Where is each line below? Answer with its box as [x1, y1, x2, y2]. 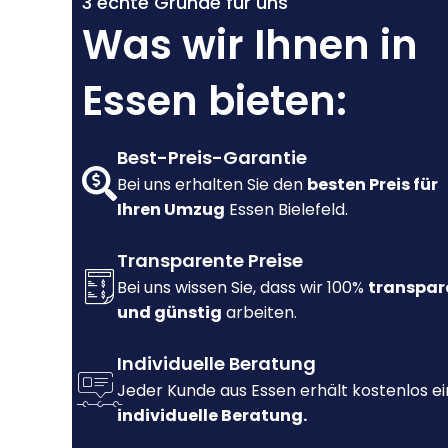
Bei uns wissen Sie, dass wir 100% [117, 276, 368, 300]
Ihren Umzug [117, 198, 225, 222]
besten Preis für [307, 173, 438, 197]
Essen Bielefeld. [225, 198, 348, 222]
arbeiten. [222, 301, 297, 325]
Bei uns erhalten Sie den [117, 173, 307, 197]
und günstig [117, 301, 222, 325]
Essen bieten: [82, 73, 347, 130]
